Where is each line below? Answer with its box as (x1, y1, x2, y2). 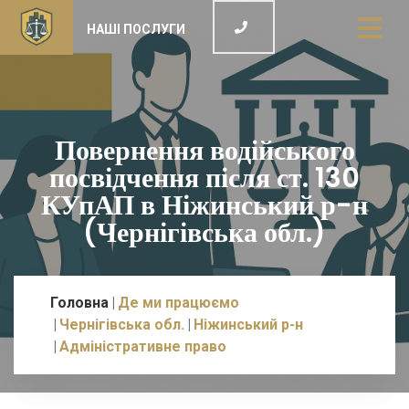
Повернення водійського (54, 131, 355, 170)
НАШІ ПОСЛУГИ (87, 22, 185, 37)
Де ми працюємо (118, 294, 239, 311)
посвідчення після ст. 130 (49, 159, 360, 197)
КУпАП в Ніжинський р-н (41, 186, 368, 225)
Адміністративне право (59, 338, 226, 355)
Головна (50, 294, 109, 311)
